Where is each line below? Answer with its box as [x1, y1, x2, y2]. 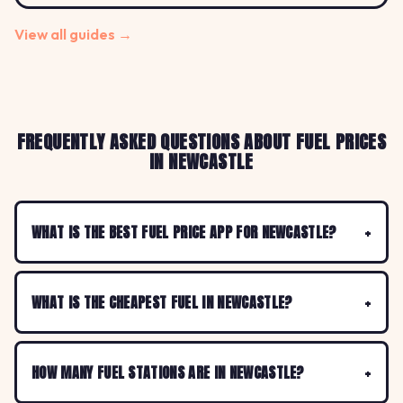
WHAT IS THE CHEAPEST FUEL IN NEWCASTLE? [31, 291, 293, 314]
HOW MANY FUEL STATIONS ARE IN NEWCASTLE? [31, 362, 305, 384]
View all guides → [14, 25, 132, 44]
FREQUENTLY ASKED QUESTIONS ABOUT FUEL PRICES [16, 128, 387, 157]
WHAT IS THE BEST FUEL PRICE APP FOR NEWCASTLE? [31, 221, 337, 244]
